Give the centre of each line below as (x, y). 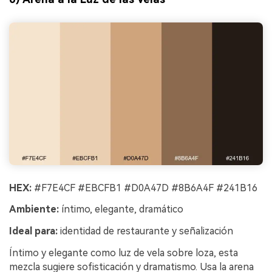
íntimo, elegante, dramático (121, 209)
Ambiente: (34, 209)
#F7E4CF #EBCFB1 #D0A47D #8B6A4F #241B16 (144, 188)
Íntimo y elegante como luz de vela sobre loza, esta (124, 253)
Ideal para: (33, 231)
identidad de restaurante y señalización (145, 231)
